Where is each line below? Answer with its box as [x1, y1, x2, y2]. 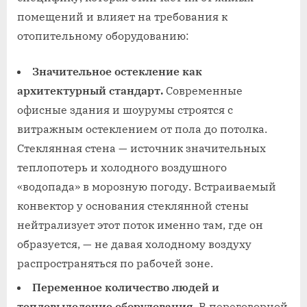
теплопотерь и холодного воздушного [17, 160, 227, 175]
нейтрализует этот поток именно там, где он [17, 218, 263, 232]
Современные [163, 84, 243, 98]
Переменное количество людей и [32, 280, 219, 294]
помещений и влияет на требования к [17, 10, 228, 24]
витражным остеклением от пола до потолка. [17, 122, 267, 136]
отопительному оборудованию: [17, 29, 189, 43]
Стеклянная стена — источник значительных [17, 141, 266, 156]
